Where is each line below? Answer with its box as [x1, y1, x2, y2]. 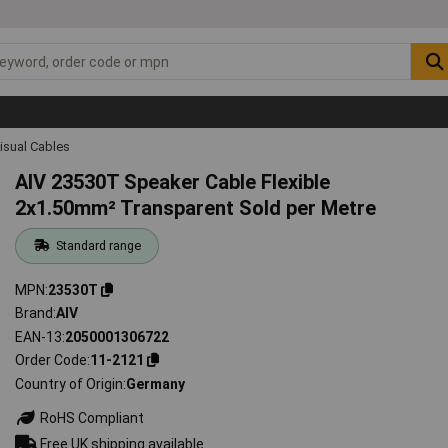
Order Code [15, 352, 88, 369]
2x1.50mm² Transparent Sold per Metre [15, 195, 377, 220]
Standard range [55, 237, 141, 253]
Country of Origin [15, 375, 124, 392]
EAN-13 [15, 328, 63, 345]
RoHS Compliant [37, 409, 145, 426]
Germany [126, 375, 186, 392]
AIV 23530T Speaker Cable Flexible [15, 169, 331, 194]
